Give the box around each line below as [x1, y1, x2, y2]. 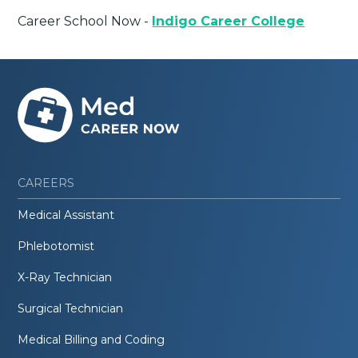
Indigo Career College [152, 13, 305, 29]
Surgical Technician [18, 300, 124, 316]
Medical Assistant [18, 207, 115, 222]
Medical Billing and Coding [18, 332, 165, 347]
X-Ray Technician [18, 269, 113, 284]
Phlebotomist [18, 238, 95, 253]
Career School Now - [18, 13, 153, 29]
